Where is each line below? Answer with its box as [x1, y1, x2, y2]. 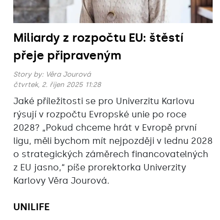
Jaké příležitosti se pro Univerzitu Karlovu [13, 96, 194, 107]
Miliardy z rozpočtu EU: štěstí [13, 30, 183, 45]
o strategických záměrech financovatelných [13, 149, 208, 160]
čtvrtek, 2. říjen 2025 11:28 [13, 81, 101, 89]
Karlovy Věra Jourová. [13, 175, 110, 187]
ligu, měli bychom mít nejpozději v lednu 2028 [13, 136, 213, 147]
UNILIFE [13, 201, 50, 213]
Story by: [13, 70, 46, 79]
